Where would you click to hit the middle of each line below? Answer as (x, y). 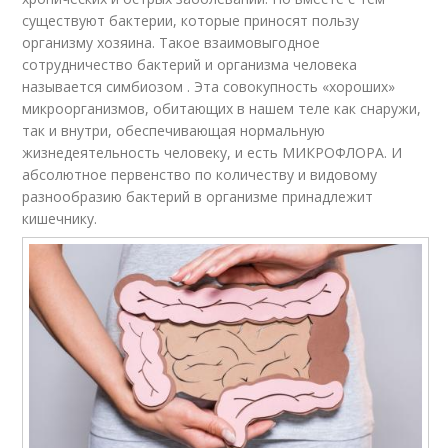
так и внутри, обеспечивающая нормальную (174, 131)
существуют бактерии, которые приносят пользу (191, 21)
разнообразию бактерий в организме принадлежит (198, 197)
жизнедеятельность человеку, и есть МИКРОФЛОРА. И (212, 153)
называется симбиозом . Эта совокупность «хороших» (209, 87)
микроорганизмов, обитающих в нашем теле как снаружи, (222, 109)
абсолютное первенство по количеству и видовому (200, 175)
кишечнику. (60, 219)
